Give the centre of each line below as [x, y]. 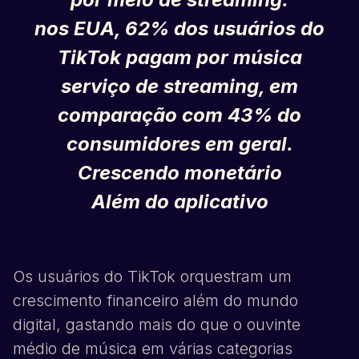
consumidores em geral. [179, 144]
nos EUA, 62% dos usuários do [179, 29]
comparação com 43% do [179, 115]
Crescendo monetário [179, 173]
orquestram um [234, 277]
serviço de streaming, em [179, 87]
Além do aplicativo [179, 202]
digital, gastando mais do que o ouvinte [157, 325]
